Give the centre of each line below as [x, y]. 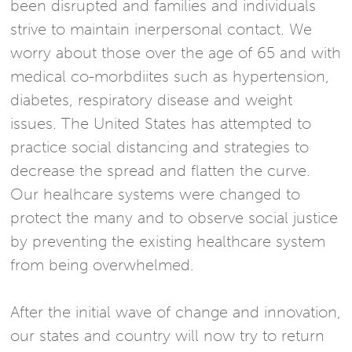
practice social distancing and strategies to [160, 147]
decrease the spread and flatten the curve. [161, 171]
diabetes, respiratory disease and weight [152, 100]
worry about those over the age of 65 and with [176, 53]
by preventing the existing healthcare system [168, 242]
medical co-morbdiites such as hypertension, [170, 77]
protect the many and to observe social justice [174, 218]
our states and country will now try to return [168, 336]
